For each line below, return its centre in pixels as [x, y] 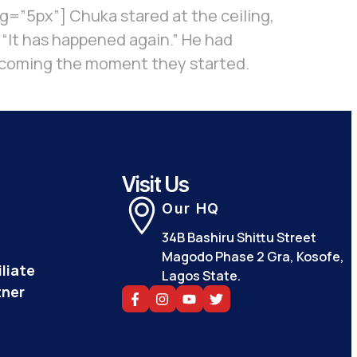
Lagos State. [201, 276]
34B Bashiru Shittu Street [239, 238]
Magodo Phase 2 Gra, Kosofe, [253, 257]
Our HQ [191, 209]
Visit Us [155, 185]
